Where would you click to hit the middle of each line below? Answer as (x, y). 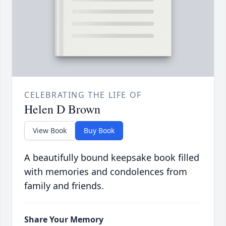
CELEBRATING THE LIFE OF (83, 95)
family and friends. (64, 186)
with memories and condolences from (106, 172)
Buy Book (99, 131)
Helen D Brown (62, 109)
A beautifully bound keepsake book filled (112, 158)
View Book (50, 131)
